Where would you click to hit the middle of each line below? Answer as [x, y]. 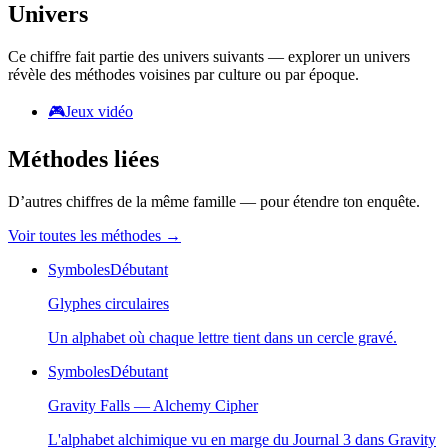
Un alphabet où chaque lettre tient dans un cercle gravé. [222, 338]
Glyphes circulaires [108, 304]
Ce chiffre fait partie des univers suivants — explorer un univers [209, 56]
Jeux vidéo [99, 111]
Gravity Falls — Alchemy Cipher [153, 406]
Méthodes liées [83, 159]
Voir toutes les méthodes [86, 236]
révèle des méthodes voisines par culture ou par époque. [183, 74]
